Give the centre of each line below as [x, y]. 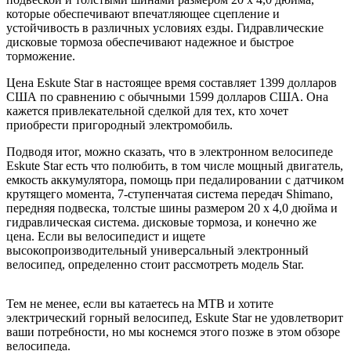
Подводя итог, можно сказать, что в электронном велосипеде [170, 152]
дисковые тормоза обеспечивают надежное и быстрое [150, 42]
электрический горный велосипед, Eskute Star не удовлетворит [175, 318]
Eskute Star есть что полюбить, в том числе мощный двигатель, [175, 166]
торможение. [41, 56]
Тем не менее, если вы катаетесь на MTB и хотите [140, 304]
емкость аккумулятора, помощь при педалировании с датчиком [175, 180]
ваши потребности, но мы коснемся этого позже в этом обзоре [173, 332]
